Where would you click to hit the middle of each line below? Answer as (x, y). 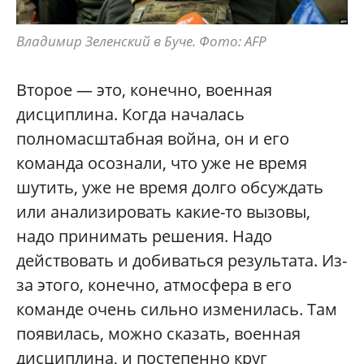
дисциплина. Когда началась (130, 115)
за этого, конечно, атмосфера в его (154, 285)
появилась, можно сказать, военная (158, 334)
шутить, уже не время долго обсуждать (170, 188)
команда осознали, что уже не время (162, 163)
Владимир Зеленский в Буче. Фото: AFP (141, 41)
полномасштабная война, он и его (153, 139)
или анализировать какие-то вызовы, (163, 212)
